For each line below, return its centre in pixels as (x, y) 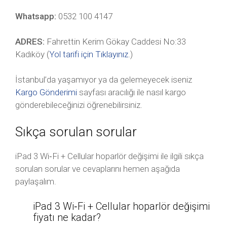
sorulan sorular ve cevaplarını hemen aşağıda (98, 169)
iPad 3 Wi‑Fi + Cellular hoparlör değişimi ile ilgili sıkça (109, 156)
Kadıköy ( (32, 54)
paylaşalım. (36, 181)
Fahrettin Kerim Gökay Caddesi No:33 (115, 42)
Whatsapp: (36, 16)
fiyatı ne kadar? (67, 217)
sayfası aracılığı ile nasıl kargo (131, 92)
